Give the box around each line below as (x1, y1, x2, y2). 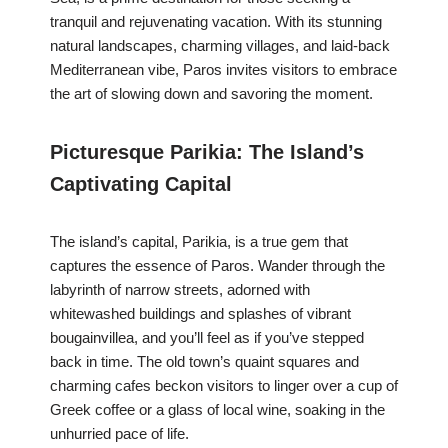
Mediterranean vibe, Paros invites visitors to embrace (50, 61, 397, 79)
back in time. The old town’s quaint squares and (50, 353, 359, 371)
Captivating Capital (50, 173, 232, 196)
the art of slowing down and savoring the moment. (50, 85, 373, 103)
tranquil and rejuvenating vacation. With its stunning (50, 13, 382, 31)
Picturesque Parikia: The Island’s (50, 141, 364, 164)
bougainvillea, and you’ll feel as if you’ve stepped (50, 329, 364, 347)
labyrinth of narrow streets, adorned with (50, 281, 310, 299)
